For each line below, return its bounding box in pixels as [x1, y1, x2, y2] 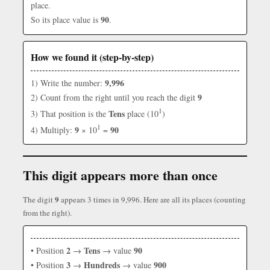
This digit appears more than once [23, 165, 218, 186]
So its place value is [31, 14, 101, 25]
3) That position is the [31, 107, 108, 119]
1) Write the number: [31, 77, 105, 89]
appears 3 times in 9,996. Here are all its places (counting [59, 194, 246, 206]
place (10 [125, 107, 159, 119]
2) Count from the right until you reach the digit [31, 92, 198, 103]
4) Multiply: [31, 124, 75, 136]
